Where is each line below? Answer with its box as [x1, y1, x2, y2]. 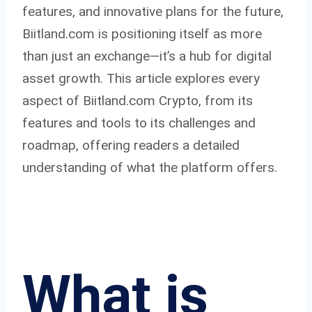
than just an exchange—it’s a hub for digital [22, 47, 272, 64]
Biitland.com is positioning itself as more [22, 25, 262, 42]
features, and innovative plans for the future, [22, 3, 283, 19]
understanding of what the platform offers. [22, 159, 277, 175]
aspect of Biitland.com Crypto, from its [22, 92, 253, 109]
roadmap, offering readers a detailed [22, 136, 240, 153]
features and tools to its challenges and [22, 114, 256, 131]
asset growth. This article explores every [22, 70, 260, 86]
